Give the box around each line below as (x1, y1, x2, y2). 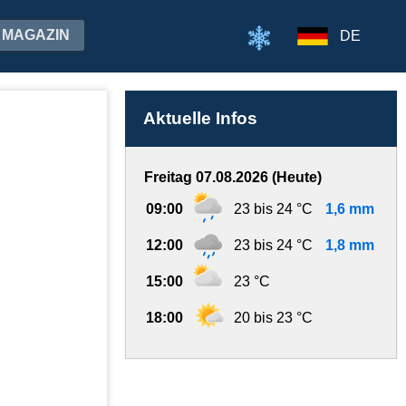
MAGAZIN (2, 27, 70, 43)
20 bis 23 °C (234, 310, 313, 325)
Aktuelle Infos (143, 109, 257, 128)
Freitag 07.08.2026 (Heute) (144, 169, 322, 185)
